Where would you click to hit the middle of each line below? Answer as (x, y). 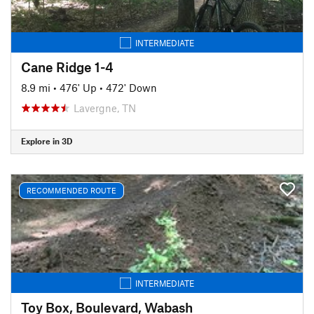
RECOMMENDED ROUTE (71, 190)
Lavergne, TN (105, 108)
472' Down (131, 87)
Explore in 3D (47, 141)
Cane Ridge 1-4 (67, 67)
